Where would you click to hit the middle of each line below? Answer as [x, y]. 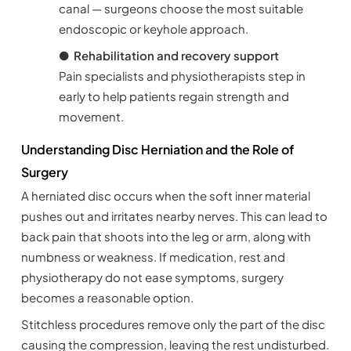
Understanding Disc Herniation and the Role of [157, 150]
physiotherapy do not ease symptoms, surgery [152, 277]
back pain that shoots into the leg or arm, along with [166, 237]
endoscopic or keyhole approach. [153, 29]
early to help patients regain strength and [174, 96]
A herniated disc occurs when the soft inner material [165, 196]
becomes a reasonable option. [107, 298]
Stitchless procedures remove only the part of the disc [173, 324]
